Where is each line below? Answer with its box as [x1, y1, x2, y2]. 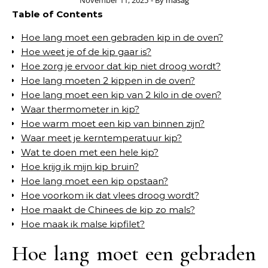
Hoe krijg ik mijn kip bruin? [21, 161, 139, 172]
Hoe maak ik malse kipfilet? [21, 218, 145, 230]
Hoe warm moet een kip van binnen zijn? [21, 118, 205, 129]
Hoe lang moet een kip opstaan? [21, 175, 168, 187]
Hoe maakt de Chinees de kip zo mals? [21, 204, 195, 215]
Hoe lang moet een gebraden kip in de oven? [21, 32, 223, 43]
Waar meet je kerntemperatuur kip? [21, 132, 182, 144]
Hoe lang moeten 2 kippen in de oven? [21, 75, 195, 86]
